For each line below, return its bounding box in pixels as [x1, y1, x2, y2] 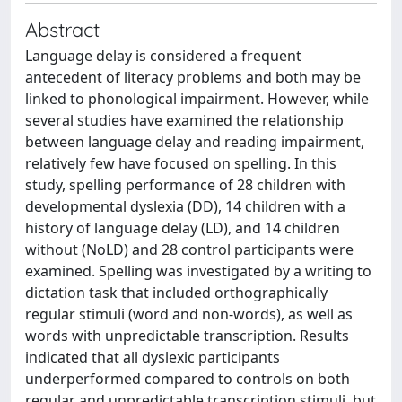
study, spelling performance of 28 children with [25, 175, 345, 195]
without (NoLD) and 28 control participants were [25, 240, 354, 259]
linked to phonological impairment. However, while [25, 89, 369, 109]
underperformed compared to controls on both [25, 369, 350, 389]
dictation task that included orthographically [25, 283, 328, 302]
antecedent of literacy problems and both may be [25, 67, 361, 87]
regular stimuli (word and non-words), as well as [25, 304, 353, 324]
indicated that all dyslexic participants [25, 347, 280, 367]
